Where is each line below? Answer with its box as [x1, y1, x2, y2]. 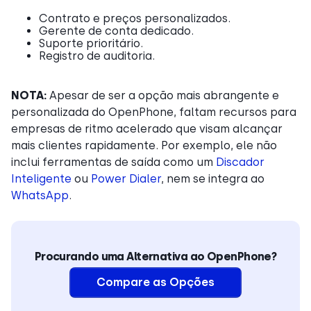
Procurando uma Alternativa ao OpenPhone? [34, 249, 277, 263]
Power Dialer [91, 171, 161, 185]
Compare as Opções [96, 275, 215, 289]
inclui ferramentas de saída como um [11, 155, 216, 169]
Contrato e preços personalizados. [39, 11, 230, 25]
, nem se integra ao [161, 171, 264, 185]
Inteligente [11, 171, 72, 185]
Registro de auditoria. [39, 49, 155, 62]
